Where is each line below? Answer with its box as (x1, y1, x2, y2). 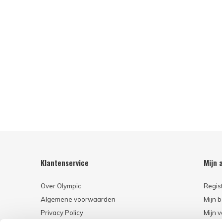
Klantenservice (41, 157, 89, 168)
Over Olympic (41, 182, 81, 190)
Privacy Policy (41, 209, 83, 217)
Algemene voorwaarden (41, 195, 115, 204)
